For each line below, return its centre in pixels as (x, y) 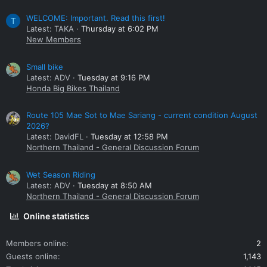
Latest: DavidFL (55, 137)
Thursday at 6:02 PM (120, 29)
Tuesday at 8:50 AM (115, 186)
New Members (54, 40)
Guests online (32, 257)
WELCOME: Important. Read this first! (96, 18)
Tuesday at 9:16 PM (114, 77)
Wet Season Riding (61, 175)
